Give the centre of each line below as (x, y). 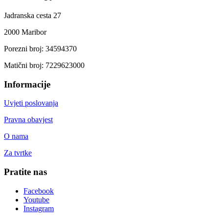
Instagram (39, 208)
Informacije (27, 84)
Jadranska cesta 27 (33, 15)
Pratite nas (25, 172)
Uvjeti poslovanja (31, 103)
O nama (16, 136)
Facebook (39, 191)
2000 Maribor (25, 32)
